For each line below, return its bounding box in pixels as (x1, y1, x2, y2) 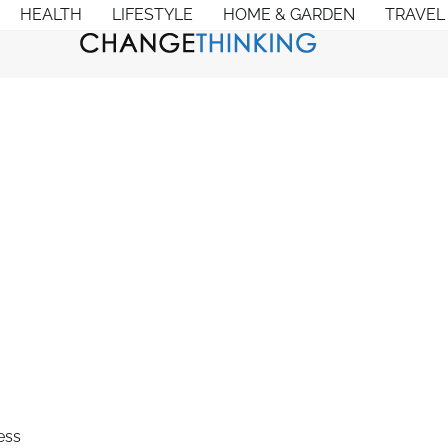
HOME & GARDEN (223, 5, 355, 24)
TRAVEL (385, 5, 445, 24)
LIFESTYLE (112, 5, 193, 24)
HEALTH (20, 5, 82, 24)
